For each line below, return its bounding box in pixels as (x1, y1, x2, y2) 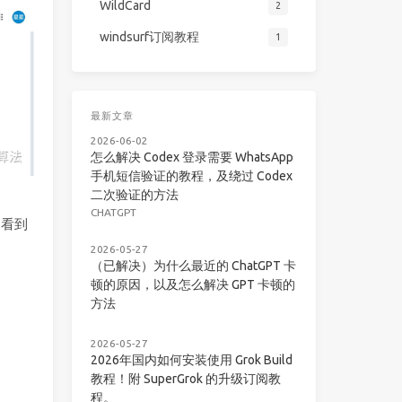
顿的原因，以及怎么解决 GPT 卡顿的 (90, 277, 295, 293)
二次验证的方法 (90, 187, 179, 202)
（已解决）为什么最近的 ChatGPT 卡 (90, 258, 296, 274)
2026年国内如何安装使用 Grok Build (90, 352, 293, 367)
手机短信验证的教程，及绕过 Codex (90, 168, 293, 183)
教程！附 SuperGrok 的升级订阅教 (90, 371, 281, 386)
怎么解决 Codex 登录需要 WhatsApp (90, 149, 293, 164)
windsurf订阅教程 (100, 30, 200, 45)
